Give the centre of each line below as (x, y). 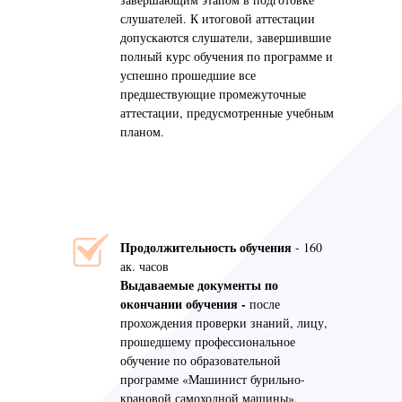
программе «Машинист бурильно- (213, 379)
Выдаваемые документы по (199, 285)
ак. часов (144, 266)
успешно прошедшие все (188, 75)
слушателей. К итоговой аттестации (218, 18)
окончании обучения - (183, 304)
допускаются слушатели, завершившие (226, 37)
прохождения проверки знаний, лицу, (224, 323)
